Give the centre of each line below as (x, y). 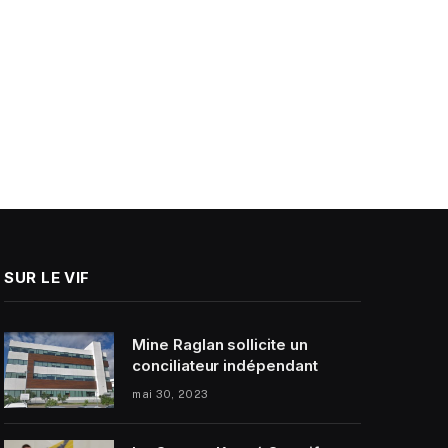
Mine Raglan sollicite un (220, 344)
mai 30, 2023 (170, 393)
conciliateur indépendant (225, 365)
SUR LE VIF (47, 277)
